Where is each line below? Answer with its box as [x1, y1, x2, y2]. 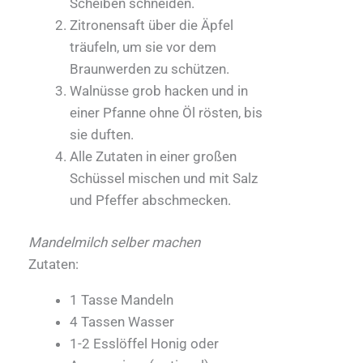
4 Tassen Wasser [70, 314, 174, 331]
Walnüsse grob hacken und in [70, 82, 248, 99]
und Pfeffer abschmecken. [70, 191, 231, 208]
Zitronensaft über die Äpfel [70, 16, 233, 33]
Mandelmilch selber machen [28, 234, 200, 251]
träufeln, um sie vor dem [70, 38, 216, 55]
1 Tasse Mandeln [70, 292, 173, 309]
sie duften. [70, 126, 134, 143]
